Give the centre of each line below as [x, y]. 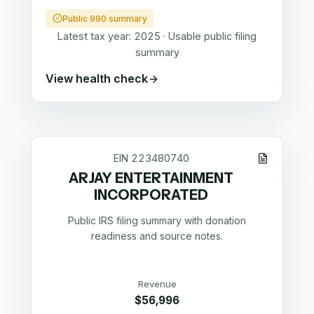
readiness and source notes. [157, 236]
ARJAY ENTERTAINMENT [151, 178]
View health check [97, 79]
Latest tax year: [96, 36]
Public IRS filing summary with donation [157, 221]
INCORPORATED [151, 194]
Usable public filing [212, 36]
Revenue [157, 284]
